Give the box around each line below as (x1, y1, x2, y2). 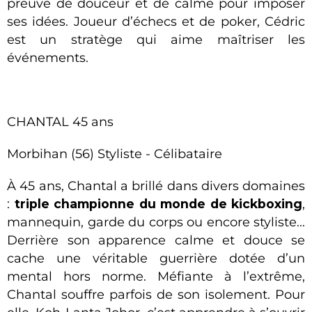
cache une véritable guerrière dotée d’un (7, 251, 305, 266)
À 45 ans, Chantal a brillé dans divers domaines (7, 178, 305, 194)
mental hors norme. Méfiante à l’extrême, (7, 269, 305, 284)
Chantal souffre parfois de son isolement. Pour (7, 287, 305, 302)
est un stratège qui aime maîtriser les (7, 32, 305, 47)
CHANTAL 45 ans (7, 114, 114, 130)
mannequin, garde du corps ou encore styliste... (7, 214, 305, 230)
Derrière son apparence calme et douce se (7, 233, 305, 248)
